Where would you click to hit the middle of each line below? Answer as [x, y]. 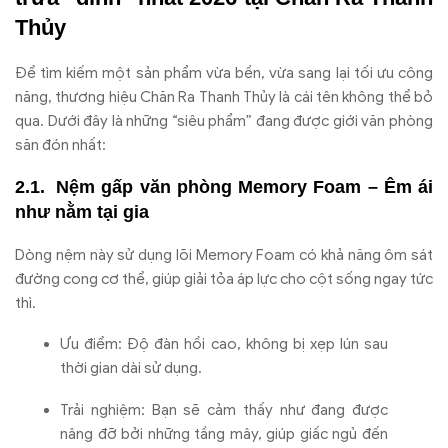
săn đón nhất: [60, 145]
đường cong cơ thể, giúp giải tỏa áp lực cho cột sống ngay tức [224, 278]
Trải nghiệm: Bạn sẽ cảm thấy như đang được [224, 409]
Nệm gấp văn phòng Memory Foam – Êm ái [245, 186]
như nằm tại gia [82, 211]
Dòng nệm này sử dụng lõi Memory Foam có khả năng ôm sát [224, 254]
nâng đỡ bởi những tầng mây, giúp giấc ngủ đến [224, 433]
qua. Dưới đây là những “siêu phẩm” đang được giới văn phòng [224, 121]
